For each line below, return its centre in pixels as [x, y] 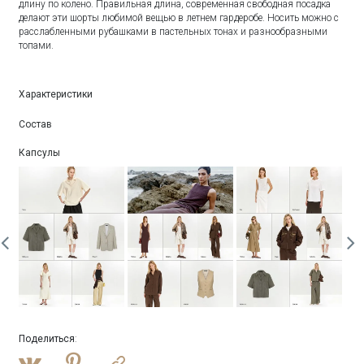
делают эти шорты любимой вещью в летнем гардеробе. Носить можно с [179, 17]
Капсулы [40, 152]
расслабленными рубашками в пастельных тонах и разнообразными [173, 31]
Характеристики [56, 94]
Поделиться [47, 339]
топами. [37, 45]
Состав [36, 124]
